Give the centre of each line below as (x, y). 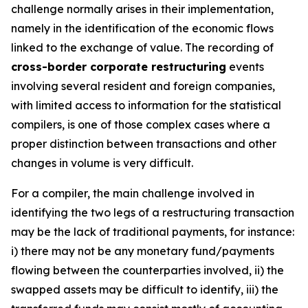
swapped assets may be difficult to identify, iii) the (145, 289)
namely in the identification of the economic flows (142, 28)
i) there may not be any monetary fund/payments (143, 251)
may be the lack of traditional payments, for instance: (153, 232)
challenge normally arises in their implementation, (142, 9)
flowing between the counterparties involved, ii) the (147, 270)
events (245, 67)
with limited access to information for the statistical (146, 105)
